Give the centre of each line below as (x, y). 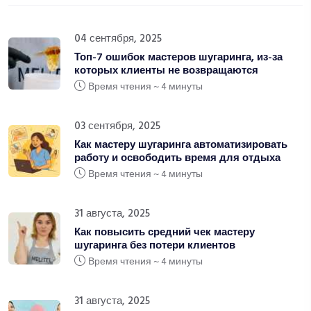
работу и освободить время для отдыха (177, 158)
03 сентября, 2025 (117, 126)
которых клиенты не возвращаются (166, 71)
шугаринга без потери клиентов (155, 246)
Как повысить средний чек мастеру (165, 233)
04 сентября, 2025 (118, 39)
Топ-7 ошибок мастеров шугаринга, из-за (178, 58)
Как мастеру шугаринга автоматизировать (181, 145)
